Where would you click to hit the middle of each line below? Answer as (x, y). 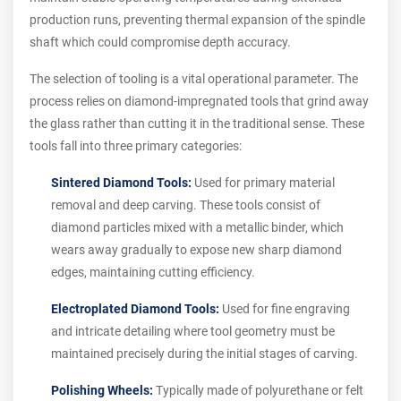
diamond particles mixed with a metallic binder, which (197, 228)
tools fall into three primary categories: (136, 146)
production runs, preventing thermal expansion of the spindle (197, 20)
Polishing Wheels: (102, 391)
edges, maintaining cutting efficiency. (153, 273)
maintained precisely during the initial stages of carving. (205, 354)
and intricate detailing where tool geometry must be (193, 332)
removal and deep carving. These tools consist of (186, 205)
